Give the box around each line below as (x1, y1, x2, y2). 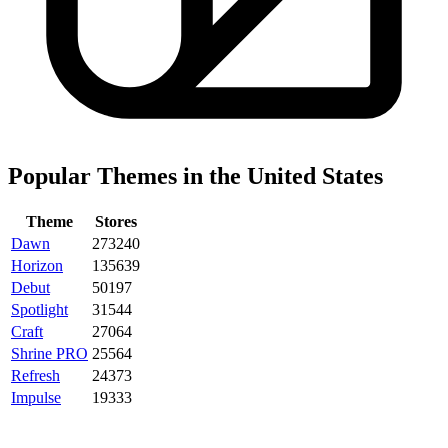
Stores (95, 212, 137, 230)
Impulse (11, 388, 61, 406)
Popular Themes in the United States (8, 162, 383, 189)
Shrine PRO (11, 344, 88, 362)
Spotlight (11, 300, 68, 318)
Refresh (11, 366, 60, 384)
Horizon (11, 256, 63, 274)
